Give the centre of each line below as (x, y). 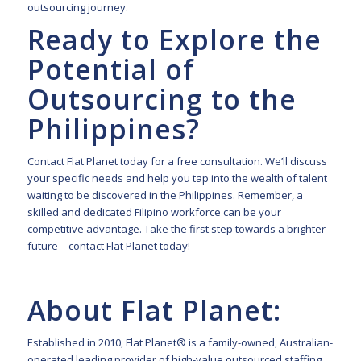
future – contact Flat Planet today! (108, 246)
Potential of (110, 70)
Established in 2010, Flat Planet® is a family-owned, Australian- (180, 343)
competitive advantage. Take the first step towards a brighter (176, 229)
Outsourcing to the (162, 100)
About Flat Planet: (158, 311)
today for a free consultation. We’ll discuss (222, 162)
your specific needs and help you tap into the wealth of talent (177, 178)
